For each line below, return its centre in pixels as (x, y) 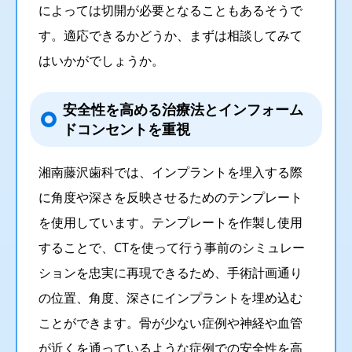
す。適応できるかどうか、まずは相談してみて (170, 35)
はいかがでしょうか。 (101, 60)
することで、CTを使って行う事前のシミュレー (172, 247)
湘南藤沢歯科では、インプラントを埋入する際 (170, 172)
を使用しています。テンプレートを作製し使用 (170, 222)
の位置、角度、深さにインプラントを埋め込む (170, 297)
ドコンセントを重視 (126, 128)
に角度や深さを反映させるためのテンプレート (170, 197)
